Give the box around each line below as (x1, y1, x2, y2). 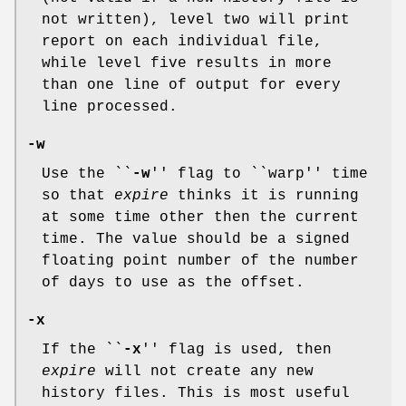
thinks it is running (169, 188, 359, 205)
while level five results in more (42, 55, 332, 72)
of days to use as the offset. (42, 275, 304, 292)
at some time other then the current (42, 209, 359, 227)
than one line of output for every (42, 77, 341, 94)
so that (42, 188, 114, 205)
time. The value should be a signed (42, 231, 350, 248)
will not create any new (96, 363, 314, 381)
